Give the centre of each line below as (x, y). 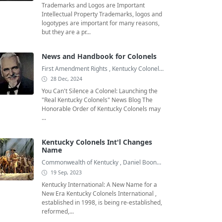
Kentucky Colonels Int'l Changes (97, 142)
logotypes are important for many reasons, (101, 23)
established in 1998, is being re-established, (102, 203)
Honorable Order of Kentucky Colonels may (101, 109)
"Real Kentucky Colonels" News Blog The (97, 100)
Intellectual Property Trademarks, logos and (102, 14)
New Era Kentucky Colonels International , (99, 194)
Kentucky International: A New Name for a (99, 185)
